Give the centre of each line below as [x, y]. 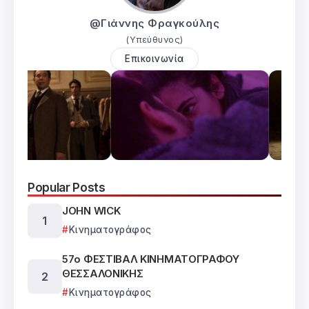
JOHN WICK [91, 211]
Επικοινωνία [154, 59]
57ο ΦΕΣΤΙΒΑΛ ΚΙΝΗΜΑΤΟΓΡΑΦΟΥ [151, 259]
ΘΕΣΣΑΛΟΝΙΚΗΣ [103, 274]
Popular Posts [67, 188]
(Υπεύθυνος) [154, 40]
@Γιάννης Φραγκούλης [154, 23]
